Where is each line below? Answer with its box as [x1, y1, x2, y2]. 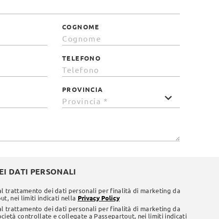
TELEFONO [62, 54, 101, 63]
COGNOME [62, 22, 100, 31]
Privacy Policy [77, 194, 120, 202]
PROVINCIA [62, 85, 103, 94]
